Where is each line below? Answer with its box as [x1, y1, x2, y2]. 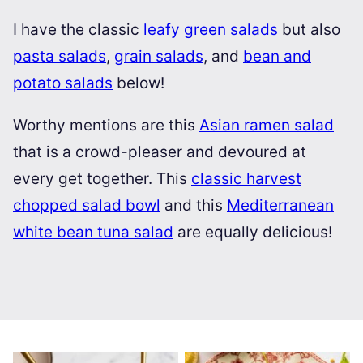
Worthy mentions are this [13, 116, 199, 135]
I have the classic [13, 20, 143, 39]
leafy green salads [143, 20, 278, 39]
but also [278, 20, 340, 39]
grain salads [114, 47, 203, 66]
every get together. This [13, 169, 191, 188]
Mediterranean [227, 196, 334, 215]
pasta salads [13, 47, 106, 66]
